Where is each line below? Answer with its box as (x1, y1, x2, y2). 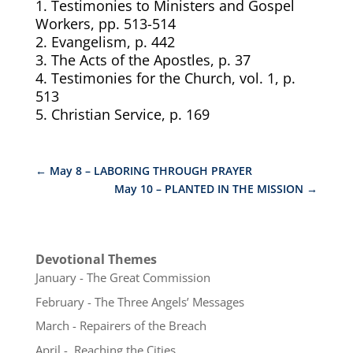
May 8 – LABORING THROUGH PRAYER (49, 163, 252, 178)
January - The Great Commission (35, 269, 210, 285)
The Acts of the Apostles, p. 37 (50, 50, 251, 69)
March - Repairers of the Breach (35, 318, 206, 333)
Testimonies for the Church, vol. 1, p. (50, 69, 295, 87)
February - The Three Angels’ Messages (35, 293, 244, 310)
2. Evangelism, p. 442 (35, 32, 175, 51)
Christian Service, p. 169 (50, 105, 210, 124)
